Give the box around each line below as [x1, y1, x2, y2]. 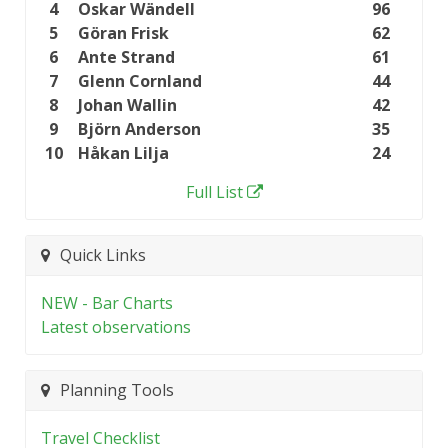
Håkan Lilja [78, 141, 169, 164]
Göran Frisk [78, 21, 169, 44]
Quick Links [60, 244, 146, 267]
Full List [185, 180, 243, 203]
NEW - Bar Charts [41, 291, 173, 314]
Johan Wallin [78, 93, 177, 116]
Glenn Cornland [78, 69, 202, 92]
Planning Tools [60, 379, 174, 402]
